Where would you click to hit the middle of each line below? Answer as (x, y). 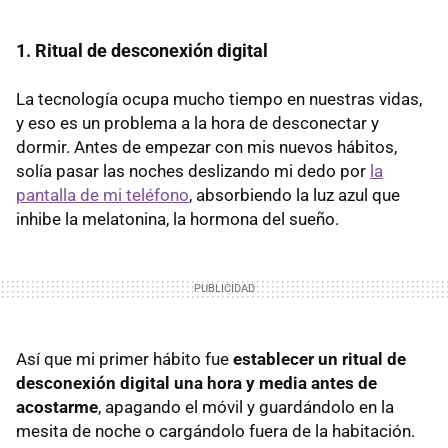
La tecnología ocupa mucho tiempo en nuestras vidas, (219, 98)
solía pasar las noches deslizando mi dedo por (193, 170)
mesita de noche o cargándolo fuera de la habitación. (215, 430)
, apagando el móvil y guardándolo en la (246, 406)
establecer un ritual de (319, 358)
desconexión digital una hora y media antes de (196, 382)
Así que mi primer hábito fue (124, 358)
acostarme (57, 406)
